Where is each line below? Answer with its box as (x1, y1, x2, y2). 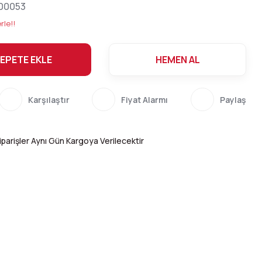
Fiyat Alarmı (121, 94, 168, 105)
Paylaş (219, 94, 246, 105)
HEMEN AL (155, 53, 200, 66)
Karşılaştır (27, 94, 70, 105)
